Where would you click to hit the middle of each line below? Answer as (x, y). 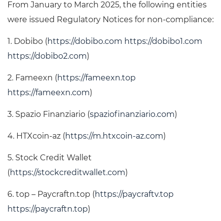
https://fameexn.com (49, 93)
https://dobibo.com (85, 41)
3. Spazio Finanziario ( (49, 114)
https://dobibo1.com (163, 41)
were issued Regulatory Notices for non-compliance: (110, 20)
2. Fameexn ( (32, 78)
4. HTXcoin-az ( (36, 136)
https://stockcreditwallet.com (68, 173)
